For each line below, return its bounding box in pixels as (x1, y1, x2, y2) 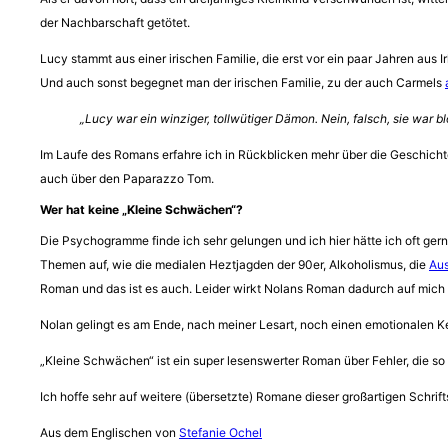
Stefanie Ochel (179, 424, 262, 440)
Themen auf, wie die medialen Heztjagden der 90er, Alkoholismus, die (40, 256, 429, 272)
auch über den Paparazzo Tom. (40, 170, 214, 186)
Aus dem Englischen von (40, 424, 179, 440)
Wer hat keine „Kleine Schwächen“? (40, 201, 243, 217)
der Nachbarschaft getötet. (40, 14, 190, 30)
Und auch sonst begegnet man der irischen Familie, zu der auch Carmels (40, 74, 445, 90)
